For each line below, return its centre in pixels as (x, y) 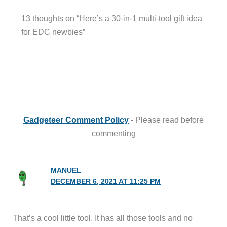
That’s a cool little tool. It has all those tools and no (103, 218)
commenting (113, 134)
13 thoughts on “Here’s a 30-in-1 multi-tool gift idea (111, 18)
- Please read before (166, 120)
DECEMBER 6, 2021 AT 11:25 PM (106, 182)
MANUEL (66, 171)
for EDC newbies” (53, 32)
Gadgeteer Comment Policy (76, 120)
